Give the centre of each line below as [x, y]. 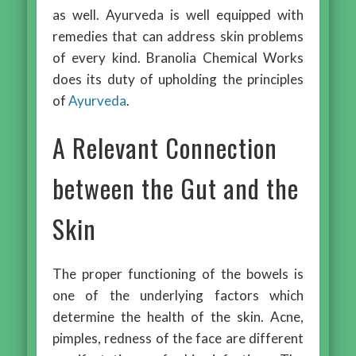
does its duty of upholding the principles [178, 79]
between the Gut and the [176, 188]
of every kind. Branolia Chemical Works [178, 57]
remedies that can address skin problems [178, 36]
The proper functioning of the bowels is [178, 273]
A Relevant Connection [165, 147]
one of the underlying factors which [178, 295]
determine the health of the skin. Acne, [178, 316]
